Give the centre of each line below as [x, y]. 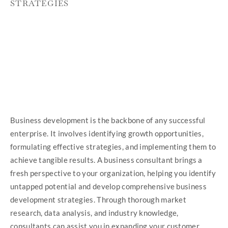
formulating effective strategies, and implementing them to [113, 146]
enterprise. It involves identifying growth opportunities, [107, 133]
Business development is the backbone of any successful [108, 120]
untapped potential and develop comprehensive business [108, 186]
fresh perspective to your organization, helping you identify [113, 173]
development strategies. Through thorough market [98, 199]
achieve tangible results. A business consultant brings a [106, 160]
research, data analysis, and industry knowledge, [94, 212]
